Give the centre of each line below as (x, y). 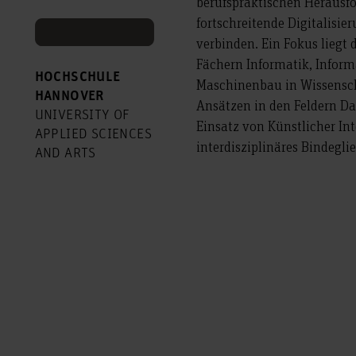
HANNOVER (69, 97)
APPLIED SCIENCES (93, 135)
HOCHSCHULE (77, 77)
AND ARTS (65, 154)
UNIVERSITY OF (82, 116)
